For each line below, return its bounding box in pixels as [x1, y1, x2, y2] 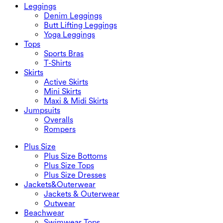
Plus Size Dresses [44, 170, 106, 180]
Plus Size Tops [44, 160, 94, 170]
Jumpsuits [24, 105, 60, 115]
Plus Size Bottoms [44, 151, 107, 161]
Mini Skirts [44, 86, 81, 96]
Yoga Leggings [44, 29, 95, 39]
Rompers [44, 124, 76, 134]
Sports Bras [44, 48, 84, 58]
